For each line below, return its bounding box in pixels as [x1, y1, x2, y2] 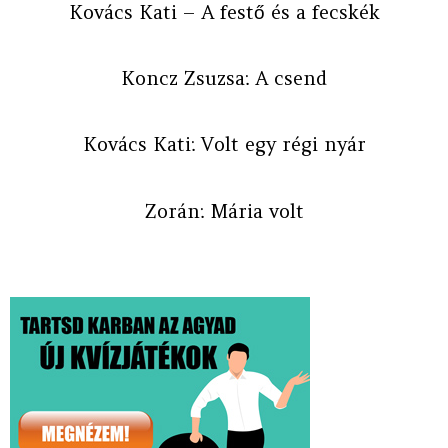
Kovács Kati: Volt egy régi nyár [82, 132, 366, 157]
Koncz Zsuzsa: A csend [121, 66, 327, 91]
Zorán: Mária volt [144, 198, 304, 223]
